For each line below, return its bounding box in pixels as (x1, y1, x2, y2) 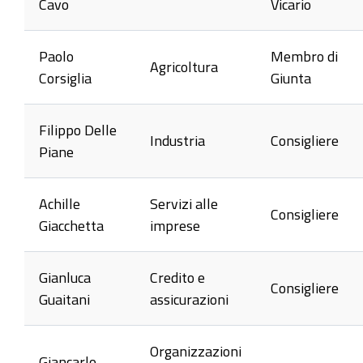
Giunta (271, 70, 311, 85)
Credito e (150, 269, 205, 284)
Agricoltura (150, 58, 218, 74)
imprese (150, 217, 200, 233)
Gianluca (39, 269, 91, 284)
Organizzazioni (150, 343, 241, 358)
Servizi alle (150, 195, 218, 211)
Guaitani (39, 291, 90, 306)
